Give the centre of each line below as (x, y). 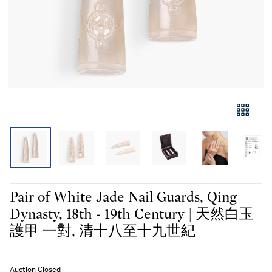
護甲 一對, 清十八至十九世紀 (137, 231)
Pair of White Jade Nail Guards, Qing (123, 197)
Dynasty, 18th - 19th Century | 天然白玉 (99, 214)
